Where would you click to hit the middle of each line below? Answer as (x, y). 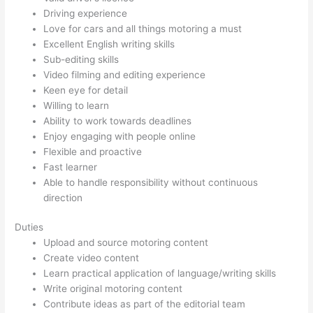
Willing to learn (77, 105)
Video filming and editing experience (125, 74)
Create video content (92, 258)
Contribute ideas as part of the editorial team (145, 304)
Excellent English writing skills (109, 44)
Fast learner (71, 167)
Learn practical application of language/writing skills (160, 274)
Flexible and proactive (93, 151)
